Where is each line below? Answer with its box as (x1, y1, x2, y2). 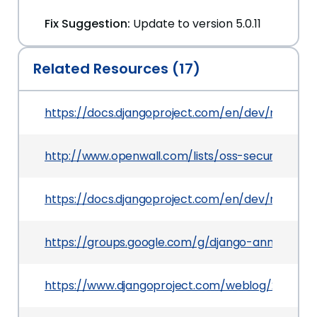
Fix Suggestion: (45, 16, 130, 32)
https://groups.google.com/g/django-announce (45, 234, 308, 250)
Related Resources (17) (33, 59, 200, 79)
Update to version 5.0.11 (133, 16, 261, 32)
